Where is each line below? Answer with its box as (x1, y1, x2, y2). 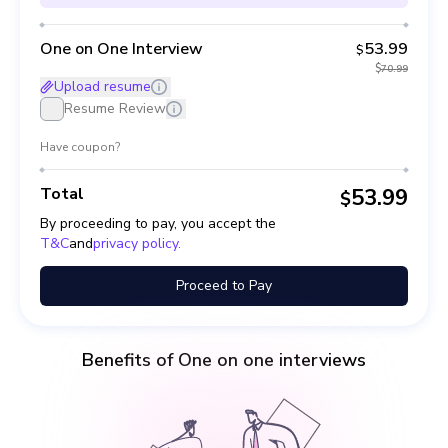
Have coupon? (40, 139, 120, 155)
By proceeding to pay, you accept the (40, 214, 276, 233)
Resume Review (64, 99, 166, 118)
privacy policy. (93, 234, 181, 253)
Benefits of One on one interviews (82, 348, 366, 372)
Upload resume (54, 77, 151, 96)
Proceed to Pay (176, 276, 272, 295)
